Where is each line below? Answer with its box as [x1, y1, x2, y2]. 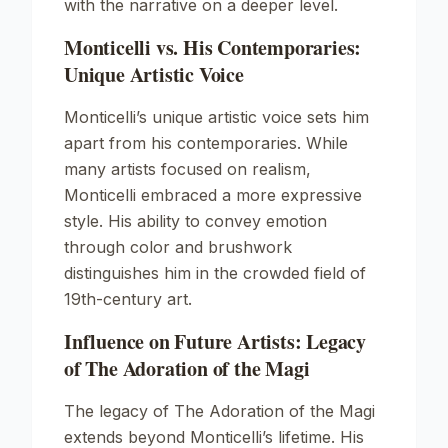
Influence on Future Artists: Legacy [64, 327, 366, 356]
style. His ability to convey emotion [64, 211, 327, 231]
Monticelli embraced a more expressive [64, 185, 362, 205]
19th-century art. [64, 289, 192, 309]
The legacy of [64, 401, 174, 421]
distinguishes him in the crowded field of [64, 263, 366, 283]
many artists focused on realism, [64, 159, 311, 179]
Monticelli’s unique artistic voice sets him [64, 107, 369, 127]
